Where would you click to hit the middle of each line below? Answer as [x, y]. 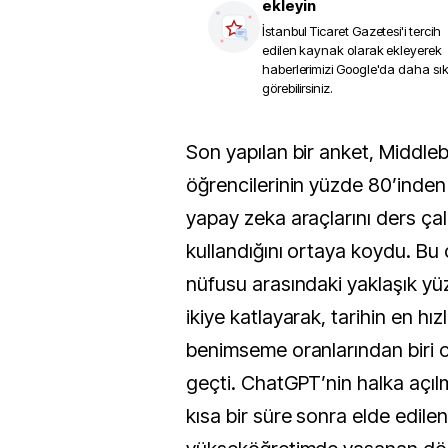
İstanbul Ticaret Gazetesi [332, 31]
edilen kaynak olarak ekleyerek [352, 50]
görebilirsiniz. [297, 88]
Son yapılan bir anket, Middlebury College [192, 152]
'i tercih [421, 31]
